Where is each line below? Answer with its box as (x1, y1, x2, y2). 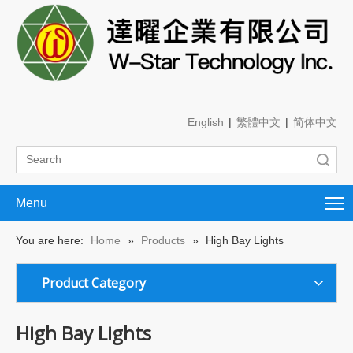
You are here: (16, 234, 84, 247)
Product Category (42, 274, 146, 292)
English (188, 116, 224, 129)
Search (268, 154, 300, 166)
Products (141, 234, 185, 247)
